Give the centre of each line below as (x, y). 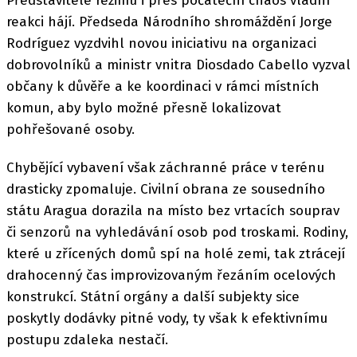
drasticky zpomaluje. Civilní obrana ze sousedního (166, 189)
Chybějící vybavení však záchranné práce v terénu (165, 168)
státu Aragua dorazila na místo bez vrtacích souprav (173, 211)
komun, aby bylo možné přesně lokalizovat (144, 108)
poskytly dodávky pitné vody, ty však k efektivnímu (167, 318)
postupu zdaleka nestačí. (87, 340)
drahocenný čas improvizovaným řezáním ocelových (171, 275)
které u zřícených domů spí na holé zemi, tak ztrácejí (176, 254)
